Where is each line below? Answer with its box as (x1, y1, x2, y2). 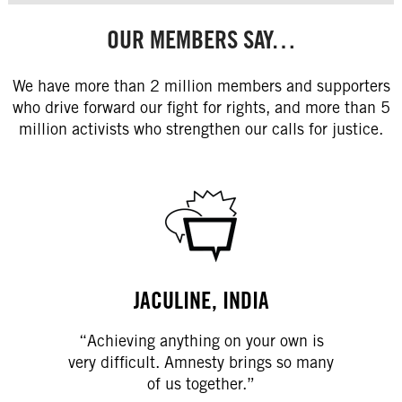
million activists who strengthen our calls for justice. (19, 119, 383, 139)
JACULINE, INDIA (133, 286, 269, 315)
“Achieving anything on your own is (78, 331, 324, 351)
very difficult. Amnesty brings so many (68, 353, 334, 372)
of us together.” (147, 374, 255, 394)
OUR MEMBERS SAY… (106, 24, 296, 56)
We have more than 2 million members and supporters (12, 76, 390, 96)
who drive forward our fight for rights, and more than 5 (12, 98, 390, 118)
